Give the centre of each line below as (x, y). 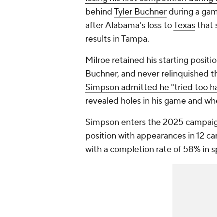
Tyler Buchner (140, 12)
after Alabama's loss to (129, 26)
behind (100, 12)
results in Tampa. (117, 39)
